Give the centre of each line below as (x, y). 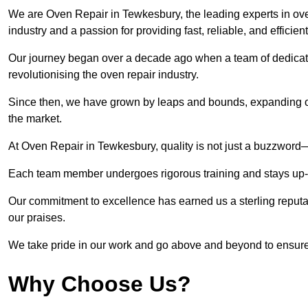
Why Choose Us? (100, 284)
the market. (35, 119)
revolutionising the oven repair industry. (105, 75)
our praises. (37, 218)
